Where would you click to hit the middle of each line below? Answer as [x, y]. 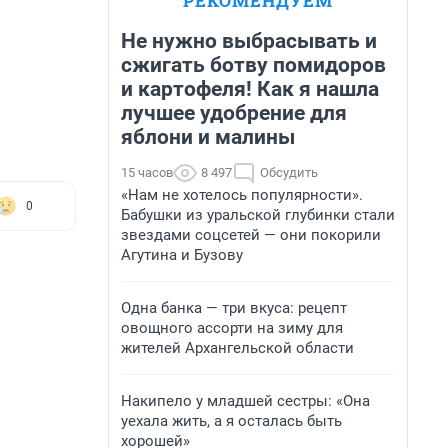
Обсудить [289, 172]
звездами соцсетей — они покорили [251, 235]
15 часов [147, 172]
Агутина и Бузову [182, 255]
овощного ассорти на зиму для [232, 328]
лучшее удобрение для [234, 113]
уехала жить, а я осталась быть [231, 421]
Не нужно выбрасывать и [249, 41]
